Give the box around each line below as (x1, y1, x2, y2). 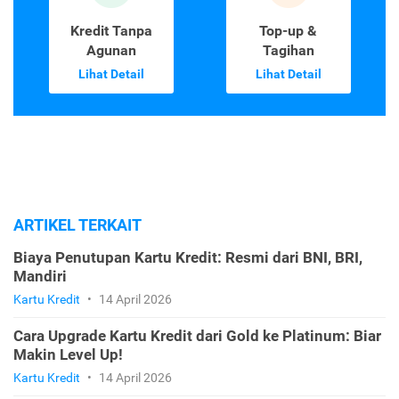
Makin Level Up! (13, 346, 123, 364)
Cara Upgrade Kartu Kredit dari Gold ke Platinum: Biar (13, 327, 381, 346)
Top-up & (259, 22, 317, 40)
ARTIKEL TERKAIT (13, 216, 142, 235)
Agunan (85, 42, 136, 60)
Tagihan (262, 42, 314, 60)
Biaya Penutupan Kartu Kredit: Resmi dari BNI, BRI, (13, 248, 362, 267)
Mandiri (13, 267, 67, 286)
